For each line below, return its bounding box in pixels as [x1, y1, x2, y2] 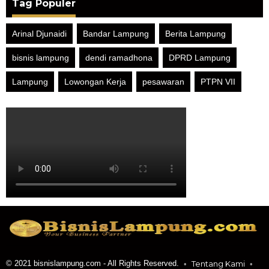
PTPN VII [201, 77, 235, 87]
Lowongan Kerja [64, 77, 126, 87]
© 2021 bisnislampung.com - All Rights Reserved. [6, 258, 179, 268]
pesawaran [142, 77, 184, 87]
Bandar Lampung [83, 29, 149, 39]
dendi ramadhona [85, 53, 153, 63]
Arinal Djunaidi [12, 29, 67, 39]
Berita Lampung [165, 29, 226, 39]
